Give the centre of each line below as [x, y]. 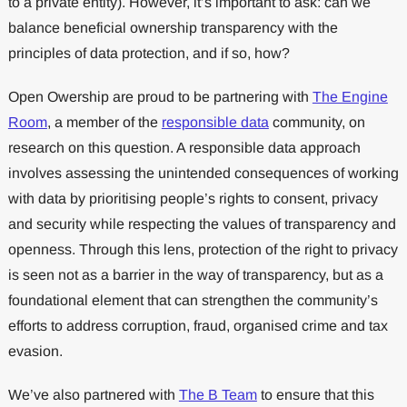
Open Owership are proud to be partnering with [160, 96]
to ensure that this [315, 394]
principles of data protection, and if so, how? [149, 53]
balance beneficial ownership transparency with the [173, 27]
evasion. [35, 351]
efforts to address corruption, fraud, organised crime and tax [198, 325]
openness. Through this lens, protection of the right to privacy [203, 249]
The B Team [218, 394]
